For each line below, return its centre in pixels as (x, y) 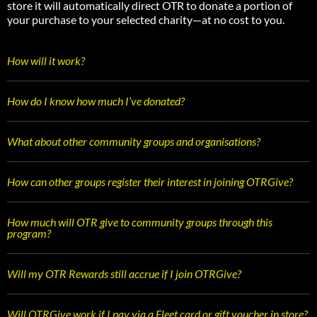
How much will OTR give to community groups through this (140, 221)
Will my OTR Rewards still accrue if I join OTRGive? (124, 273)
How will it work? (46, 60)
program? (29, 233)
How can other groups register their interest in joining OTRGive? (150, 181)
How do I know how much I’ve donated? (96, 100)
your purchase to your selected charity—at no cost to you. (146, 19)
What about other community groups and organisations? (134, 141)
